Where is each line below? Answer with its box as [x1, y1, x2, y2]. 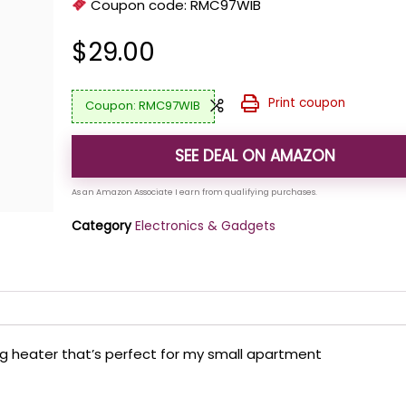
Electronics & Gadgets [135, 216, 276, 235]
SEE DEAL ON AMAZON [175, 144, 336, 167]
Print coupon [267, 93, 345, 111]
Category [72, 216, 132, 235]
